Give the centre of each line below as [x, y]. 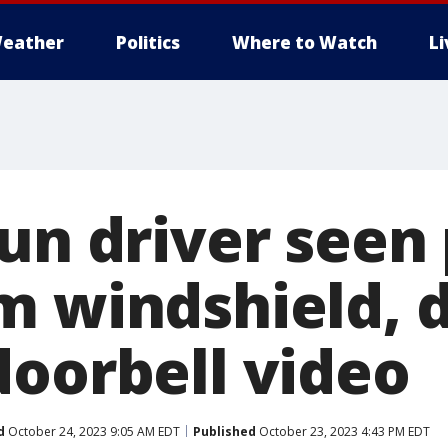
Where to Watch [304, 42]
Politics [148, 42]
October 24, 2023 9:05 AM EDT [92, 431]
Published [224, 431]
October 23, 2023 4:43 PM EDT [343, 431]
